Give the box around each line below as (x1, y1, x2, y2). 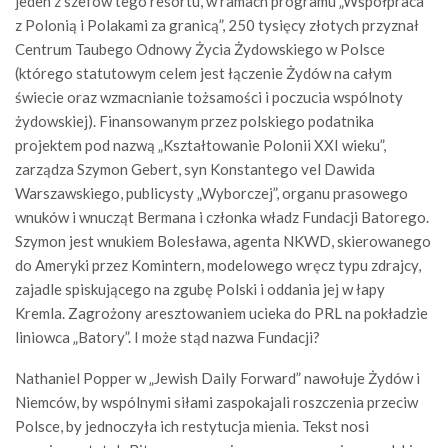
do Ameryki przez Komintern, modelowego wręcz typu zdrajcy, (15, 256, 421, 274)
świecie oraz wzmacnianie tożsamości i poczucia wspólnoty (15, 88, 403, 106)
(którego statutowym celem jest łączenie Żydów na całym (15, 64, 392, 82)
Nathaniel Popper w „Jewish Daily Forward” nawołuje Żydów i (15, 369, 420, 387)
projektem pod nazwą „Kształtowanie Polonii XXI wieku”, (15, 136, 386, 154)
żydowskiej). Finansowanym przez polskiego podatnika (15, 112, 374, 130)
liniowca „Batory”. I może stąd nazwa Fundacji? (15, 328, 320, 346)
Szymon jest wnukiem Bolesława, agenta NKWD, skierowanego (15, 232, 431, 250)
